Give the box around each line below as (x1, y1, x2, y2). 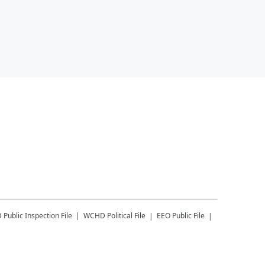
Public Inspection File (4, 210, 72, 221)
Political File (107, 210, 146, 221)
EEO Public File (157, 210, 205, 221)
